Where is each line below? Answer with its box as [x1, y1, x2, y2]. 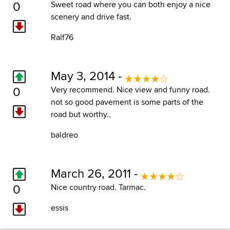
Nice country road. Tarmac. [50, 181, 146, 194]
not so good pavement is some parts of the [50, 96, 203, 108]
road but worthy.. [50, 108, 111, 121]
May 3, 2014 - [50, 67, 125, 85]
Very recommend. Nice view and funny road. [50, 84, 210, 96]
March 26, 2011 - [50, 164, 141, 182]
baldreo [50, 129, 78, 141]
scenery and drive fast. [50, 11, 131, 23]
